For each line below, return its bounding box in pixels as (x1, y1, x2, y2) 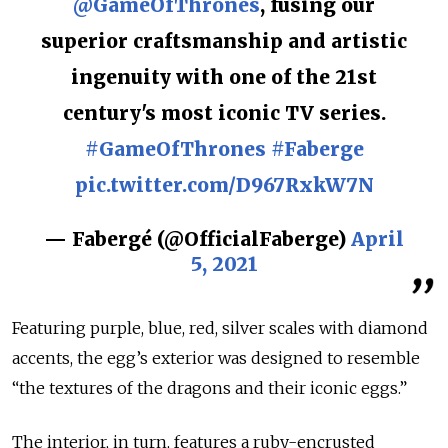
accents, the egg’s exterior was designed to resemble (12, 347, 420, 368)
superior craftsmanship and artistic (41, 28, 407, 53)
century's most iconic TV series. (62, 100, 386, 125)
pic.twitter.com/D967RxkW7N (74, 172, 374, 197)
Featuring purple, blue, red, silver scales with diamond (12, 317, 428, 338)
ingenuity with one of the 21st (71, 64, 377, 89)
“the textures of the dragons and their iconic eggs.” (12, 377, 411, 398)
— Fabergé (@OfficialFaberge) (44, 226, 351, 251)
